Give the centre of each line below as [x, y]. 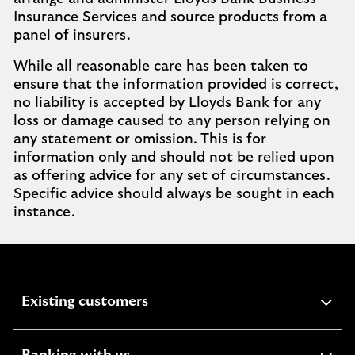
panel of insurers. [72, 36]
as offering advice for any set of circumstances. [172, 176]
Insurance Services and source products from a [170, 17]
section [172, 319]
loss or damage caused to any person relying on [172, 121]
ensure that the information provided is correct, [176, 85]
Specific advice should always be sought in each [174, 194]
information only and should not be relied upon [174, 158]
